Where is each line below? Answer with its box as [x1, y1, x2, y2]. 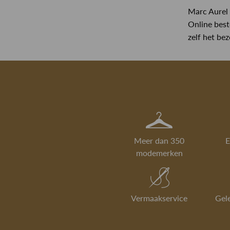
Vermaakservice [131, 193, 188, 203]
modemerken [136, 148, 183, 158]
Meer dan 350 [134, 136, 185, 146]
